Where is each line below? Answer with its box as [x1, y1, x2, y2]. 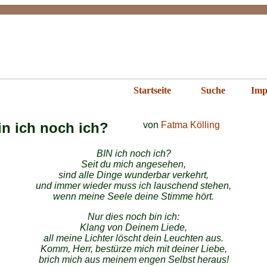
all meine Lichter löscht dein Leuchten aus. [44, 233, 223, 243]
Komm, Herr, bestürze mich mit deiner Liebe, [40, 244, 227, 254]
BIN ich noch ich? [96, 148, 171, 159]
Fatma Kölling [161, 120, 220, 130]
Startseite [133, 85, 171, 95]
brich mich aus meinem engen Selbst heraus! [38, 254, 229, 265]
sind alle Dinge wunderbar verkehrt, [58, 170, 209, 180]
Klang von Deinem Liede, [80, 222, 187, 232]
